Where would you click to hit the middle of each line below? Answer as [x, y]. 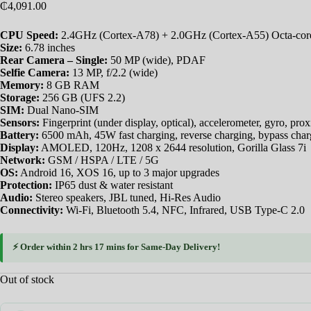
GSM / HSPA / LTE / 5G [102, 160]
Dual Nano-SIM [61, 110]
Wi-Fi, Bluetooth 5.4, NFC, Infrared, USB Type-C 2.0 [184, 210]
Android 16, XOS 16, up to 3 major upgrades [119, 172]
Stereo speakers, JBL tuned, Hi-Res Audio [127, 197]
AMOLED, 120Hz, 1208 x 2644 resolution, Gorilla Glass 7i [173, 147]
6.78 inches [49, 47]
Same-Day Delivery [179, 246]
